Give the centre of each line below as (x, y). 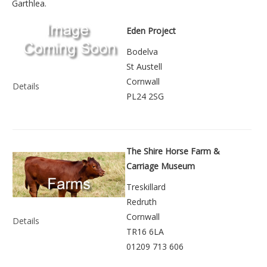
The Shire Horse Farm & (173, 151)
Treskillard (146, 187)
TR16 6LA (145, 232)
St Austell (144, 67)
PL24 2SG (145, 97)
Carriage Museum (161, 166)
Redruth (142, 202)
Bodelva (142, 52)
